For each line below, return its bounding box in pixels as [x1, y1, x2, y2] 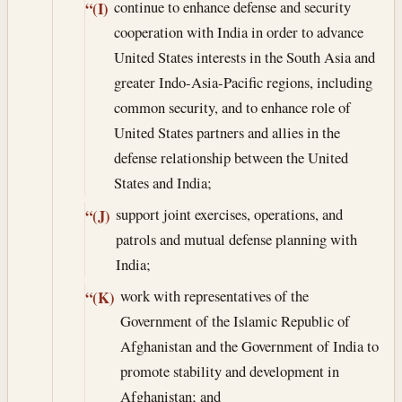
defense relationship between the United [113, 146, 348, 168]
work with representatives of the [119, 285, 309, 307]
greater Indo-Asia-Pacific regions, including [113, 71, 372, 92]
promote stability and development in [119, 361, 339, 382]
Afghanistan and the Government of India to [119, 336, 379, 357]
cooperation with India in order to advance [113, 21, 363, 42]
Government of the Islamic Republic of [119, 310, 350, 332]
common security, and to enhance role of [113, 96, 351, 118]
